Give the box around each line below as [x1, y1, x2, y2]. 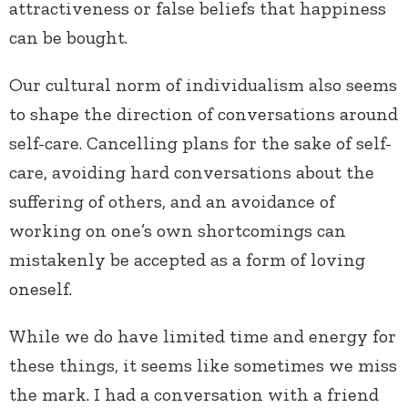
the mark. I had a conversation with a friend [9, 383, 379, 406]
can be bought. [9, 26, 127, 49]
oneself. [9, 278, 72, 301]
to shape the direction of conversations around [9, 103, 398, 126]
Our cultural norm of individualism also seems [9, 74, 397, 97]
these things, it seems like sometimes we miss [9, 354, 397, 377]
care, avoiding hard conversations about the [9, 161, 374, 184]
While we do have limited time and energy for [9, 325, 396, 348]
